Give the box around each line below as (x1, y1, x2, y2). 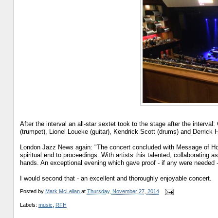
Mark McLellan (45, 188, 80, 195)
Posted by (19, 188, 45, 195)
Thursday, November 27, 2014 (87, 188, 159, 195)
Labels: (19, 201, 38, 208)
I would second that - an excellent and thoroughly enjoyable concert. (19, 174, 212, 182)
